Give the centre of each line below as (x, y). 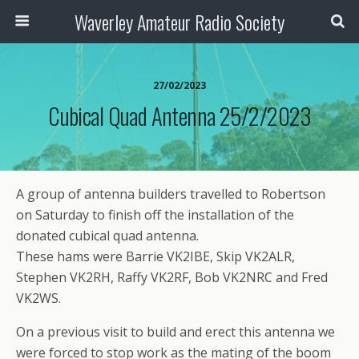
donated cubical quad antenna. (107, 236)
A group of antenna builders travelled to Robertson (171, 194)
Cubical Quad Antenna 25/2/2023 (179, 115)
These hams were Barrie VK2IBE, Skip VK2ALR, (155, 256)
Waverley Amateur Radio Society (179, 22)
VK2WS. (38, 298)
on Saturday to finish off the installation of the (155, 215)
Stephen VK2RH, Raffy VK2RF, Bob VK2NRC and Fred (172, 277)
